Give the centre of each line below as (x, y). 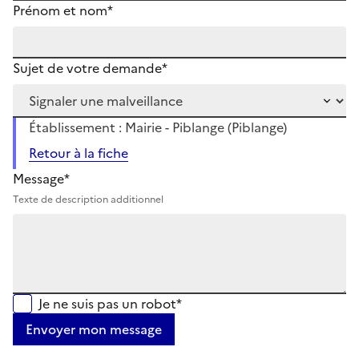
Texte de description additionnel (88, 199)
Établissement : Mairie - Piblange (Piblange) (158, 127)
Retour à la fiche (79, 153)
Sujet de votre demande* (90, 68)
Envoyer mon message (94, 329)
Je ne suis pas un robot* (110, 303)
